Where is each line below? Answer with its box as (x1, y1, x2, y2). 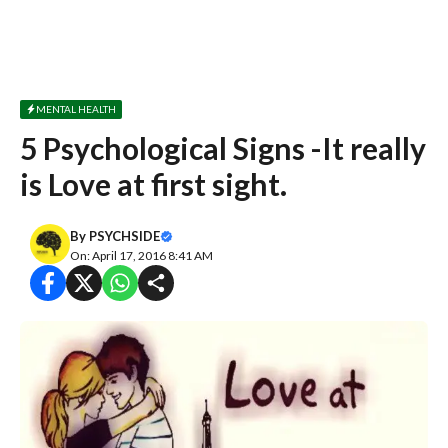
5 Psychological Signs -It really (20, 130, 426, 166)
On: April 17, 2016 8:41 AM (70, 248, 213, 263)
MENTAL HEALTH (36, 102, 116, 115)
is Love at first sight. (20, 166, 287, 202)
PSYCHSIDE (89, 228, 160, 244)
